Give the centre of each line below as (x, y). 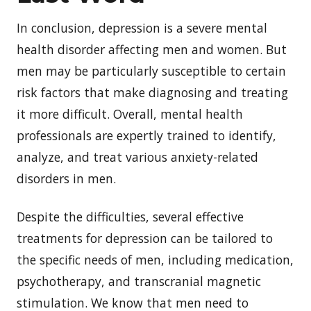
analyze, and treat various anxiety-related (137, 157)
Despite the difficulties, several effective (130, 216)
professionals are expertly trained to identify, (146, 135)
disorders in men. (66, 178)
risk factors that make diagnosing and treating (152, 92)
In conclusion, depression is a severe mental (142, 27)
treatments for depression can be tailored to (145, 238)
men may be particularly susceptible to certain (151, 70)
